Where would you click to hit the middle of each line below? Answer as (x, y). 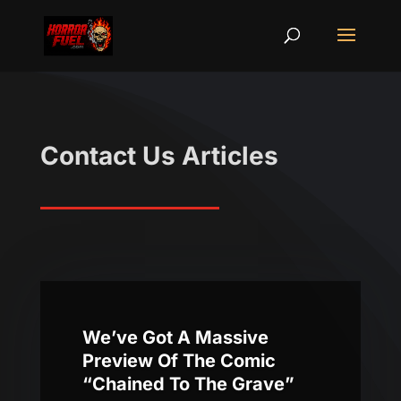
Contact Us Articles (159, 156)
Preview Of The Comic (179, 361)
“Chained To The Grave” (188, 384)
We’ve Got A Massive (175, 338)
